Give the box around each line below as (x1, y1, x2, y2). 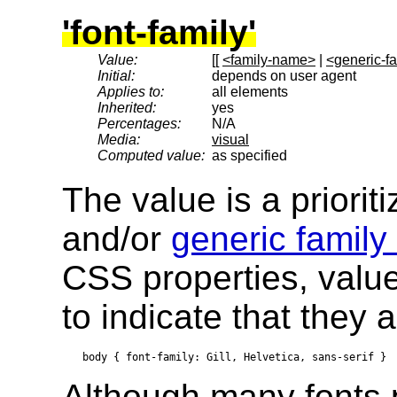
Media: (97, 131, 140, 147)
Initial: (97, 67, 135, 83)
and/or (62, 219, 171, 258)
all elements (212, 83, 288, 99)
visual (212, 131, 249, 147)
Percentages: (97, 115, 181, 131)
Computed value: (97, 147, 205, 163)
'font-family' (62, 12, 256, 51)
